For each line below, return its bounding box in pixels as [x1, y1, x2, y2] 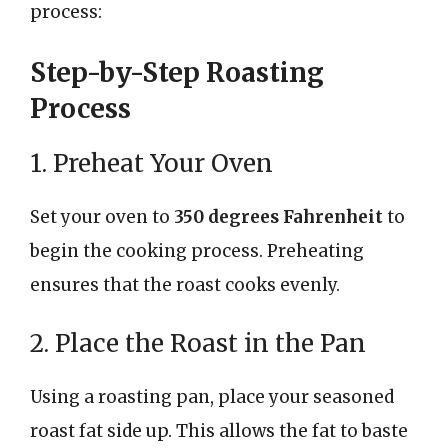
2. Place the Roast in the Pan [30, 328, 366, 359]
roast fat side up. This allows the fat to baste [30, 420, 408, 442]
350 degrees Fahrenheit [174, 205, 383, 228]
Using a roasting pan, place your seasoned [30, 386, 394, 408]
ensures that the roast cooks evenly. [30, 273, 340, 296]
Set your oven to [30, 205, 174, 228]
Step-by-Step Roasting [30, 55, 324, 89]
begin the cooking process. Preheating [30, 239, 364, 262]
